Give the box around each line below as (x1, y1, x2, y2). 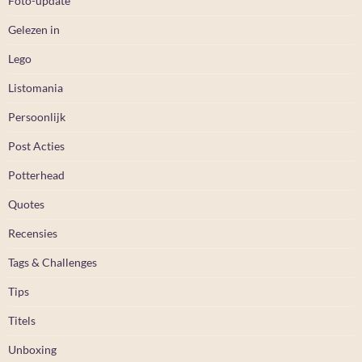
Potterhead (8, 167, 65, 182)
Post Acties (8, 138, 65, 153)
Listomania (8, 80, 63, 95)
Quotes (8, 196, 44, 211)
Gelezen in (8, 22, 60, 36)
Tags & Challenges (8, 255, 97, 269)
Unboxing (8, 342, 57, 356)
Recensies (8, 225, 57, 240)
